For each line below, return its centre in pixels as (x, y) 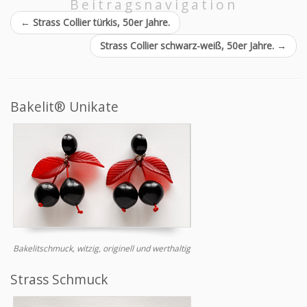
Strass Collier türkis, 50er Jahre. (100, 22)
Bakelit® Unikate (64, 107)
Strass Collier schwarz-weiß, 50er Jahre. (188, 46)
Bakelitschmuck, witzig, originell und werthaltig (102, 248)
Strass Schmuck (59, 279)
